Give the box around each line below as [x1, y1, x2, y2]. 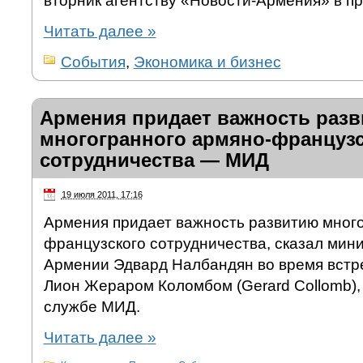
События [60, 53, 126, 71]
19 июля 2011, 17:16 [61, 190, 143, 200]
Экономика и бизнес [133, 53, 281, 71]
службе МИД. [43, 297, 140, 315]
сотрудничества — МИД [39, 149, 269, 172]
